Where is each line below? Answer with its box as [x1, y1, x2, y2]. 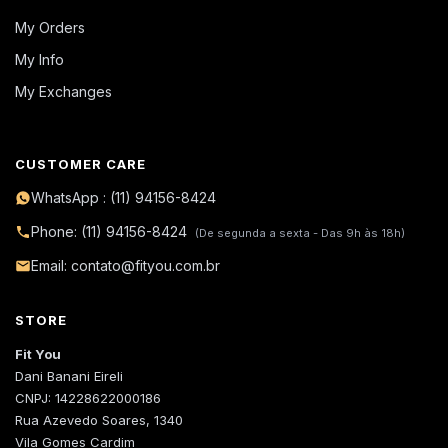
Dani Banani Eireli [15, 368, 123, 385]
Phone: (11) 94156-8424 [31, 223, 191, 241]
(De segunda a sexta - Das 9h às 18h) [195, 226, 405, 241]
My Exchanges [15, 83, 112, 101]
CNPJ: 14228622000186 [15, 390, 161, 407]
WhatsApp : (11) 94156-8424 [31, 189, 216, 207]
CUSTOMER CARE [15, 156, 146, 173]
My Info [15, 51, 64, 69]
